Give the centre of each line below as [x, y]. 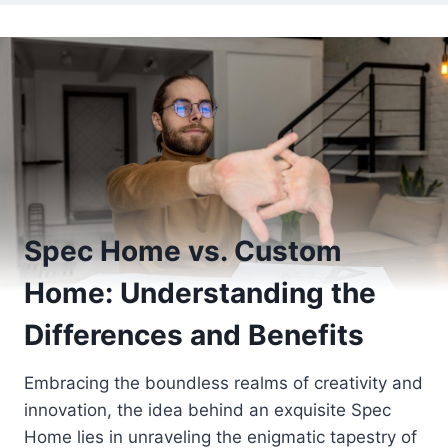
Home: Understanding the [200, 293]
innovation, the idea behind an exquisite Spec [207, 410]
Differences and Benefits [194, 335]
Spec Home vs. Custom [183, 251]
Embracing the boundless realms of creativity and [223, 383]
